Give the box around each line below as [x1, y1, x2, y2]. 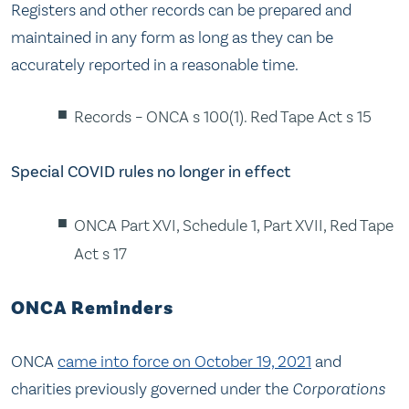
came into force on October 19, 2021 [58, 351, 311, 372]
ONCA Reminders [11, 296, 173, 320]
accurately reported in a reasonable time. [11, 55, 299, 75]
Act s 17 [74, 244, 128, 265]
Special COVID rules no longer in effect [11, 161, 290, 182]
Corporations [292, 379, 385, 400]
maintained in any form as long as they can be [11, 27, 333, 47]
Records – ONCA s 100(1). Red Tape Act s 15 [74, 107, 372, 128]
